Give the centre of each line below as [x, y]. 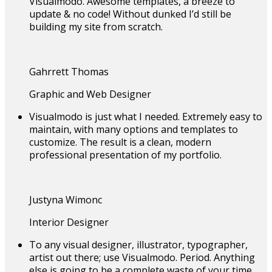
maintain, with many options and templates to [134, 129]
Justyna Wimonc [66, 199]
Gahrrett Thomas [69, 71]
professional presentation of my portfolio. [125, 155]
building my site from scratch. [96, 26]
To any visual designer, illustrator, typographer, [138, 244]
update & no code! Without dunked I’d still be [130, 14]
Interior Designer [69, 222]
